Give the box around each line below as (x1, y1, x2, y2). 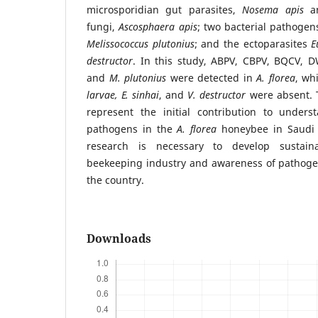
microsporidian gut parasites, (87, 2, 243, 16)
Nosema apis (242, 2, 304, 16)
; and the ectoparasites (194, 36, 312, 50)
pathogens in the (87, 121, 177, 136)
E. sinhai (121, 87, 160, 102)
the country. (87, 172, 144, 187)
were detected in (166, 70, 257, 84)
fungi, (87, 19, 119, 33)
